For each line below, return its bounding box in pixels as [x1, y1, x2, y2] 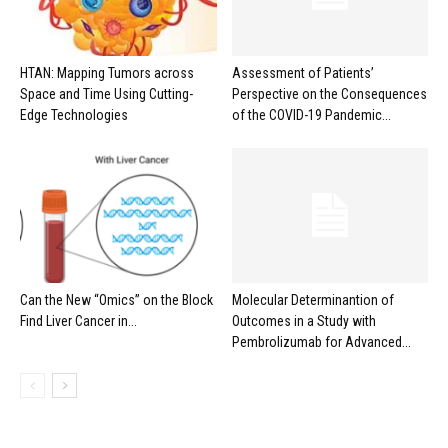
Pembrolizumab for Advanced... [231, 333, 411, 350]
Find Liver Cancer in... [20, 312, 137, 329]
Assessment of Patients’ [231, 64, 374, 81]
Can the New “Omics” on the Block [20, 291, 213, 308]
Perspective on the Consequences [231, 85, 427, 102]
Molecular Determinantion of [231, 291, 394, 308]
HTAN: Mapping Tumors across [20, 64, 194, 81]
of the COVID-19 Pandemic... [231, 106, 391, 123]
